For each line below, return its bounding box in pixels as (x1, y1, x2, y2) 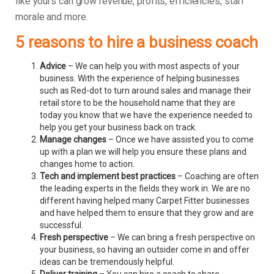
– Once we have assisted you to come (106, 135, 254, 145)
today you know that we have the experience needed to (40, 110, 253, 120)
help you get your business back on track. (40, 122, 197, 133)
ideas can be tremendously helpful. (40, 257, 174, 267)
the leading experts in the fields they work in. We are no (40, 183, 250, 194)
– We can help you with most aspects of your (66, 61, 240, 72)
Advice (40, 61, 66, 72)
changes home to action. (40, 159, 136, 169)
